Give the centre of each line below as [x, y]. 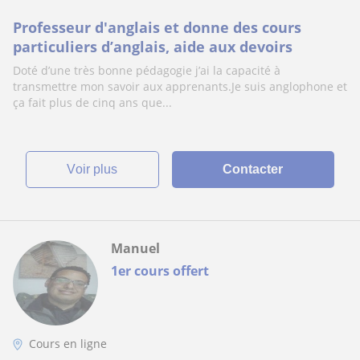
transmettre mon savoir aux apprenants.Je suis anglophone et [180, 86]
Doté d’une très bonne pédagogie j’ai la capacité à [147, 70]
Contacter [253, 169]
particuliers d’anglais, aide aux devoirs [153, 47]
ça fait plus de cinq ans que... [92, 102]
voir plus [97, 169]
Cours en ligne [68, 344]
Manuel [135, 248]
